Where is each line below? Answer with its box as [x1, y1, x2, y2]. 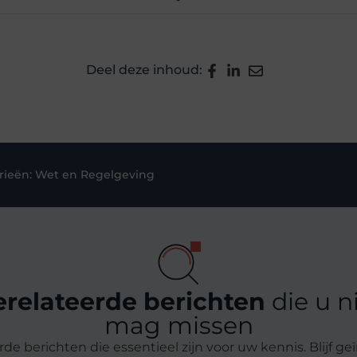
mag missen [104, 311, 253, 341]
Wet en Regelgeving [35, 167, 155, 182]
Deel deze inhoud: [86, 62, 203, 78]
